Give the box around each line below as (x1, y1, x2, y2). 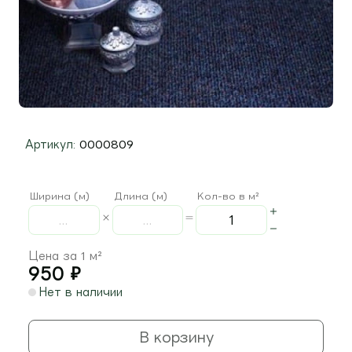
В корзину (138, 329, 214, 345)
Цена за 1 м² (28, 250, 103, 262)
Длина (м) (113, 191, 167, 201)
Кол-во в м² (197, 191, 261, 201)
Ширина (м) (30, 191, 90, 201)
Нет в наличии (39, 286, 123, 298)
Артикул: (25, 138, 76, 150)
